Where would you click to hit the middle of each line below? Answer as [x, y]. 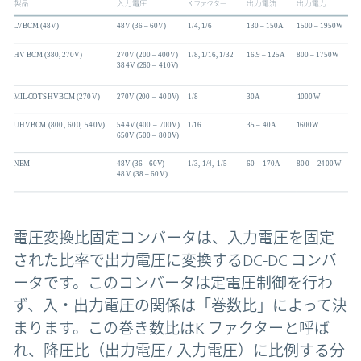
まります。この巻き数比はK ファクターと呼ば [171, 328]
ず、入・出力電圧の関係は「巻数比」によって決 [180, 306]
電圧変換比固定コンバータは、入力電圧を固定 [174, 238]
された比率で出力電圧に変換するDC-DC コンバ [175, 261]
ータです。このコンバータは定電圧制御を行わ [173, 283]
